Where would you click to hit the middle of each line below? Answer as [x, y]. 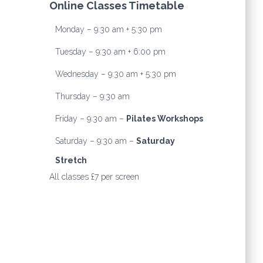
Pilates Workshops [164, 119]
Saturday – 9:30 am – [95, 141]
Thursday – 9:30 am [92, 96]
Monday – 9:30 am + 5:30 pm [108, 29]
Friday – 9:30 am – [90, 119]
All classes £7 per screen [94, 177]
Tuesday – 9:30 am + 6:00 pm [110, 52]
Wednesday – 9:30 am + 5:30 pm [115, 74]
